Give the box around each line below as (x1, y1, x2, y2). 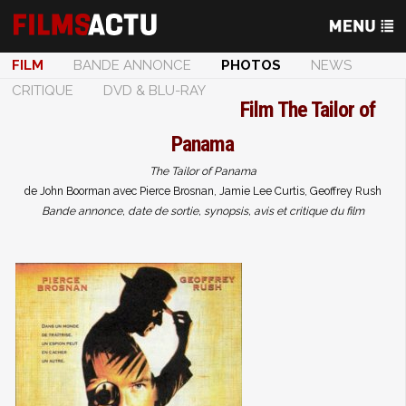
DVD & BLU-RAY (103, 82, 206, 99)
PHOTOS (221, 57, 281, 73)
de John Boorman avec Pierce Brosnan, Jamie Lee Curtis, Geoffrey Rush (24, 185, 382, 198)
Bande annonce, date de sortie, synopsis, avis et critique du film (41, 205, 364, 217)
